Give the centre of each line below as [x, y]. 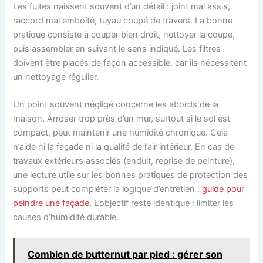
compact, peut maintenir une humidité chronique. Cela [121, 132]
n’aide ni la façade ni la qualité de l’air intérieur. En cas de [124, 146]
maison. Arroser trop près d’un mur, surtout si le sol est [122, 118]
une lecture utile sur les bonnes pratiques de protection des [131, 175]
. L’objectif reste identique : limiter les [162, 203]
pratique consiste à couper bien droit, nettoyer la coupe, [124, 34]
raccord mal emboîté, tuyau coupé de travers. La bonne [123, 20]
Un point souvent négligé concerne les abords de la [116, 104]
